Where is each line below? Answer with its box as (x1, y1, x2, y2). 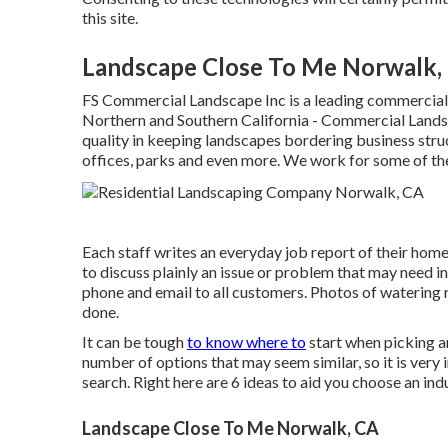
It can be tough (82, 331, 187, 351)
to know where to (187, 331, 306, 351)
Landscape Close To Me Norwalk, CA (82, 416, 379, 439)
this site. (82, 8, 138, 27)
